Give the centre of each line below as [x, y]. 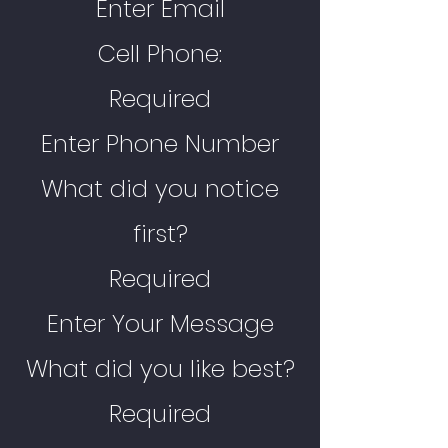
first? [160, 233]
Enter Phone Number [160, 143]
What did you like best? [160, 368]
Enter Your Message [160, 323]
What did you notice [160, 188]
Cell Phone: [160, 53]
